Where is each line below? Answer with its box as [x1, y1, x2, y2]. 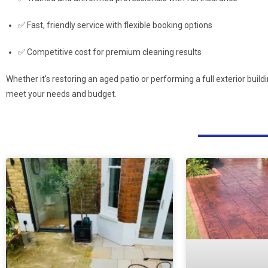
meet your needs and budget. [6, 89, 117, 99]
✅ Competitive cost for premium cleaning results [18, 47, 202, 57]
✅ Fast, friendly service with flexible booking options [18, 20, 212, 30]
